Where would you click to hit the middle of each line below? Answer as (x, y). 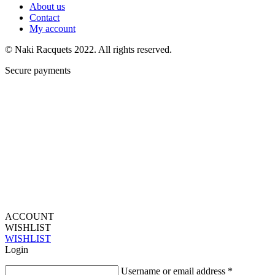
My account (52, 29)
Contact (45, 18)
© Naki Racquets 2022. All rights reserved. (88, 50)
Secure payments (38, 71)
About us (47, 7)
